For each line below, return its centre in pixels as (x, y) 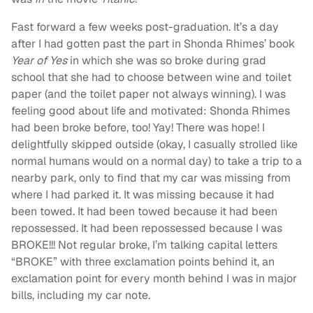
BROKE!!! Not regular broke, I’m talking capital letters (144, 245)
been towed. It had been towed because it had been (144, 212)
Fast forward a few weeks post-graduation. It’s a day (145, 27)
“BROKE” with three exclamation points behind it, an (143, 262)
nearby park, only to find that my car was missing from (151, 178)
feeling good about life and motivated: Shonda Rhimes (151, 111)
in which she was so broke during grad (168, 61)
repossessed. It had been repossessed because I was (147, 228)
